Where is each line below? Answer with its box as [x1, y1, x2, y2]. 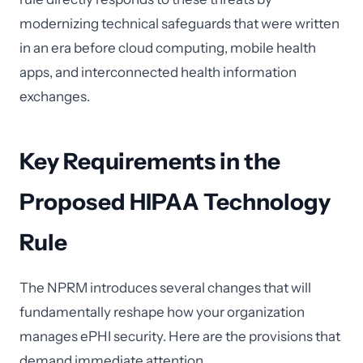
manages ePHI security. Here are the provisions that [19, 328, 340, 344]
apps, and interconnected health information [19, 64, 297, 80]
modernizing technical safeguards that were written [19, 15, 340, 32]
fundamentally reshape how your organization [19, 304, 305, 320]
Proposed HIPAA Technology [19, 188, 331, 216]
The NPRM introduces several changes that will [19, 280, 311, 296]
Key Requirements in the [19, 147, 280, 175]
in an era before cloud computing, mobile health [19, 40, 316, 56]
